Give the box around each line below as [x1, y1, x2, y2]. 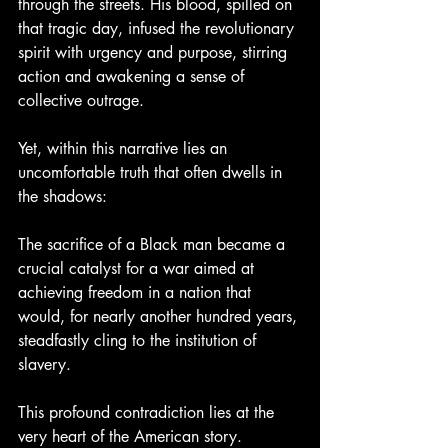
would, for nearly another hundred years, [18, 305, 302, 327]
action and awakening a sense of [18, 65, 249, 87]
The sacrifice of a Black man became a [18, 233, 290, 255]
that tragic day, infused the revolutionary [18, 17, 299, 39]
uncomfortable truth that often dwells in [18, 161, 287, 183]
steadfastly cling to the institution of [18, 329, 261, 351]
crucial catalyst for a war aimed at [18, 257, 259, 279]
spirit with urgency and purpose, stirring [18, 41, 292, 63]
